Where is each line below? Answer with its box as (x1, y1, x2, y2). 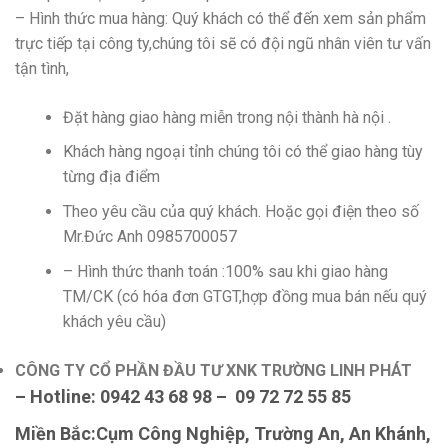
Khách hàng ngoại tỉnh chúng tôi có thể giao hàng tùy (63, 142, 423, 162)
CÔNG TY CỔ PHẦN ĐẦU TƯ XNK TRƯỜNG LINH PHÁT (15, 360, 412, 380)
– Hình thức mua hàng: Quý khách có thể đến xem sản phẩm (15, 8, 426, 28)
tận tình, (15, 58, 69, 78)
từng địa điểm (63, 167, 160, 187)
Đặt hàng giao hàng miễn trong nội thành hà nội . (63, 107, 391, 127)
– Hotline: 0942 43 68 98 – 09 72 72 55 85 (15, 385, 351, 407)
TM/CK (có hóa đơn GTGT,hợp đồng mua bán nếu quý (63, 286, 427, 306)
